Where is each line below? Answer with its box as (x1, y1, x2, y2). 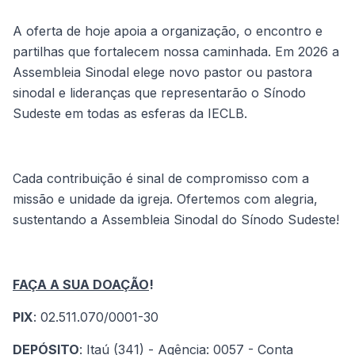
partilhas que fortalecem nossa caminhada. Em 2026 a (13, 44, 339, 60)
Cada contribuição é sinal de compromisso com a (13, 170, 309, 187)
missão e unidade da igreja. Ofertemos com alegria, (13, 191, 318, 208)
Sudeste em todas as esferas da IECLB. (13, 105, 247, 122)
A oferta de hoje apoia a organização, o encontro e (13, 23, 323, 40)
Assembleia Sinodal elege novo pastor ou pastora (13, 64, 312, 81)
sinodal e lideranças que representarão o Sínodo (13, 85, 306, 101)
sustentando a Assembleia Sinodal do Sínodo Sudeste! (13, 212, 339, 228)
